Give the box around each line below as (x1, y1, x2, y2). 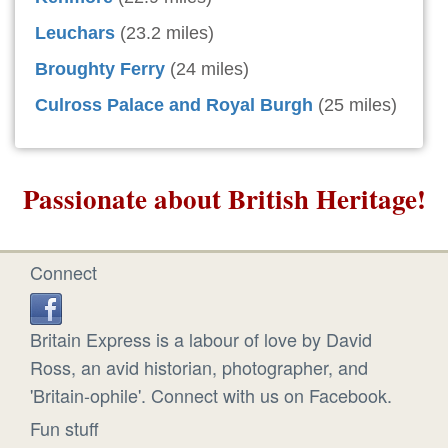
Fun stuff (30, 415, 99, 442)
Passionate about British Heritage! (22, 179, 426, 219)
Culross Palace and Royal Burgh (35, 95, 313, 116)
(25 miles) (318, 95, 397, 116)
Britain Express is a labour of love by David (30, 326, 372, 353)
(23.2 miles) (120, 23, 214, 44)
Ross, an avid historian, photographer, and (30, 354, 368, 381)
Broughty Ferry (35, 59, 165, 80)
